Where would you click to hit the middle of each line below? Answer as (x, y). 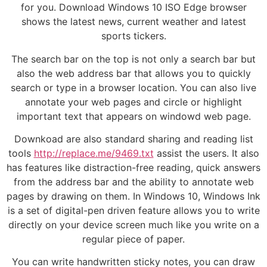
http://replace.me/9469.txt (94, 153)
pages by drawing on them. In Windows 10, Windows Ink (133, 196)
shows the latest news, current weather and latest (133, 22)
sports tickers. (133, 36)
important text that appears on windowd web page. (133, 116)
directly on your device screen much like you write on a (133, 225)
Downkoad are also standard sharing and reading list (133, 139)
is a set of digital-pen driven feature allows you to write (133, 211)
